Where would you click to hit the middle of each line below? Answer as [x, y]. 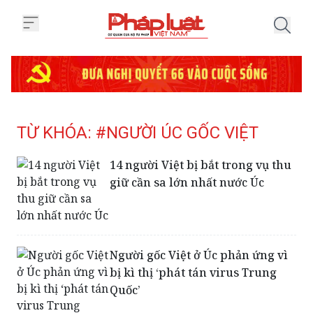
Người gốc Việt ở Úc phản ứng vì [199, 255]
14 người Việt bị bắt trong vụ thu [201, 165]
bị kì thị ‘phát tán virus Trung [194, 272]
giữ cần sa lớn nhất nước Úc [187, 182]
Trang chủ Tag [189, 46]
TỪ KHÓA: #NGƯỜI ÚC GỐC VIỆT [138, 132]
